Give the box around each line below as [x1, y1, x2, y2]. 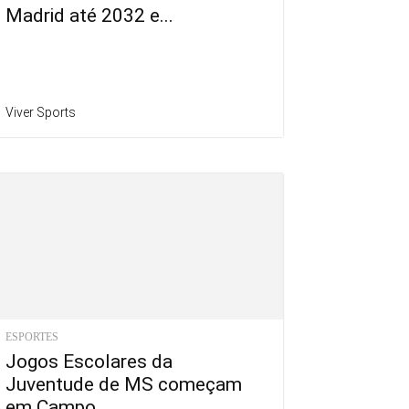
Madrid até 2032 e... [5, 5, 173, 27]
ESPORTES [5, 330, 58, 344]
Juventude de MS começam [5, 373, 242, 396]
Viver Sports [5, 105, 76, 121]
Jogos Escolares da [5, 351, 173, 373]
